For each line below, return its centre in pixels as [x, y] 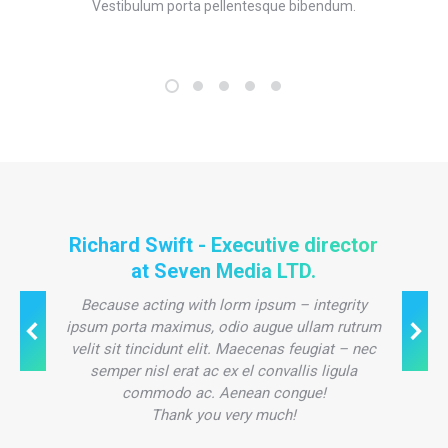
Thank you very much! [224, 415]
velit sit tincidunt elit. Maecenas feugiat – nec [224, 349]
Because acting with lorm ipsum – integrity [223, 305]
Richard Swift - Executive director [224, 245]
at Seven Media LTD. [224, 271]
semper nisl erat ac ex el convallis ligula [224, 371]
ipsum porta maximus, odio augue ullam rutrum [224, 327]
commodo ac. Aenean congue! [223, 393]
